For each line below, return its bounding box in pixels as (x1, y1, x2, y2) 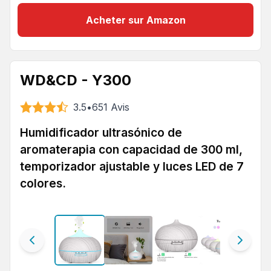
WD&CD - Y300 (20, 71, 131, 89)
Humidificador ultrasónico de (20, 125, 182, 140)
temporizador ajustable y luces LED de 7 (20, 159, 244, 174)
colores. (20, 176, 66, 191)
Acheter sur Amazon (85, 14, 186, 26)
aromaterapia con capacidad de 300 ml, (20, 142, 243, 157)
